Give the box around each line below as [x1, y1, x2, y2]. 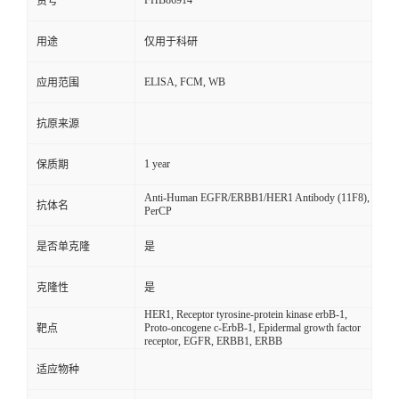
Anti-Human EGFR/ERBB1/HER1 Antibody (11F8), [144, 191, 370, 205]
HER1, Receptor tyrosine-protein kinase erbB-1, [144, 308, 347, 322]
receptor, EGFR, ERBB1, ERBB [144, 335, 282, 348]
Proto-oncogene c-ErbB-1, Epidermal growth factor [144, 322, 361, 335]
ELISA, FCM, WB [144, 76, 225, 89]
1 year [144, 158, 170, 171]
